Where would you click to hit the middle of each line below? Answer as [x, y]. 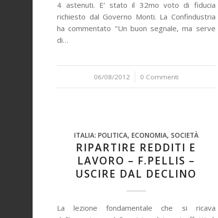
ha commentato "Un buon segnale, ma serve [136, 28]
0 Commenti [159, 77]
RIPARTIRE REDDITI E [136, 147]
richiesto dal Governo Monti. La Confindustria [136, 17]
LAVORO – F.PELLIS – [136, 161]
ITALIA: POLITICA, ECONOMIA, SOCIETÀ [136, 135]
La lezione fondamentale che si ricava [136, 208]
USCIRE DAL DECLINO [136, 174]
